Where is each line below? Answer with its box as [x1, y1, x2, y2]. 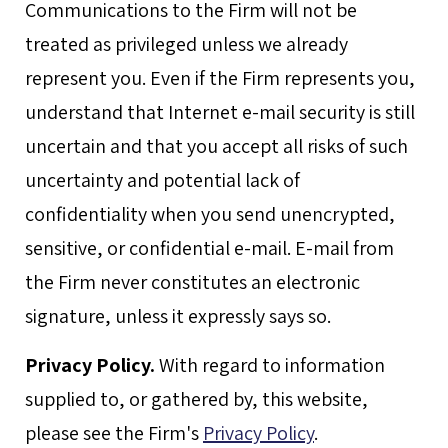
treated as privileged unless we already [25, 31, 348, 57]
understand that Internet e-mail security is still [25, 99, 415, 125]
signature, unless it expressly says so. [25, 303, 331, 329]
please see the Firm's [25, 420, 203, 446]
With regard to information [155, 352, 385, 378]
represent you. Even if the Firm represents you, [25, 65, 415, 91]
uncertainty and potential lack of [25, 167, 300, 193]
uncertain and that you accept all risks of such [25, 133, 408, 159]
